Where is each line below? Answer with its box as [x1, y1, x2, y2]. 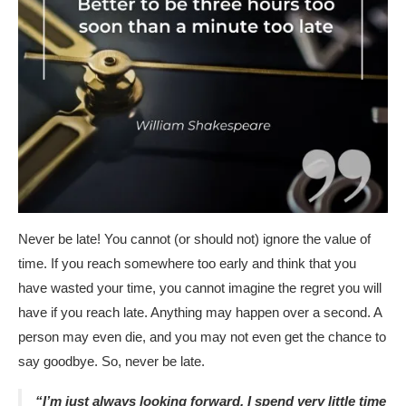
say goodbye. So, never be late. [18, 353, 205, 369]
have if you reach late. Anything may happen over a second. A [18, 304, 382, 320]
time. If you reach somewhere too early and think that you [18, 255, 356, 271]
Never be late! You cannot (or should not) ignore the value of [18, 230, 371, 246]
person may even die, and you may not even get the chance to [18, 328, 386, 344]
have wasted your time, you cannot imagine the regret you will [18, 279, 382, 295]
